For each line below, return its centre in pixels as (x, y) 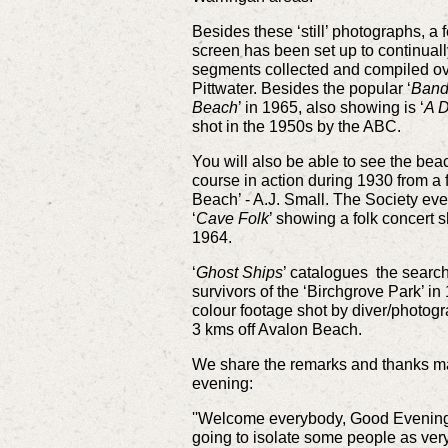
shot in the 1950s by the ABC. (298, 126)
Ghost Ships (239, 272)
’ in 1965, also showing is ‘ (331, 107)
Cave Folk (232, 218)
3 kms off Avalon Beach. (279, 329)
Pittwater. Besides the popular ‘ (301, 88)
